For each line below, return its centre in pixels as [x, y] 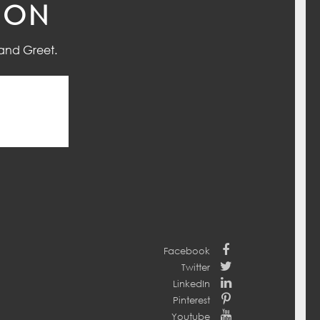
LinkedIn [191, 284]
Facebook [187, 251]
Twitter [196, 267]
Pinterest [191, 300]
